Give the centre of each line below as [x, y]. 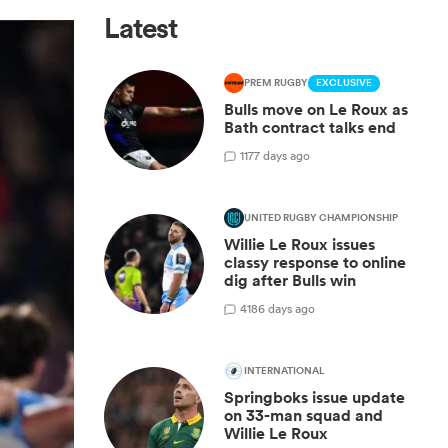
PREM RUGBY [276, 83]
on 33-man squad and [303, 415]
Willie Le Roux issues [299, 244]
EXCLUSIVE [344, 83]
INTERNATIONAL [284, 371]
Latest [141, 28]
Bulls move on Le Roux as [316, 109]
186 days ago [281, 308]
